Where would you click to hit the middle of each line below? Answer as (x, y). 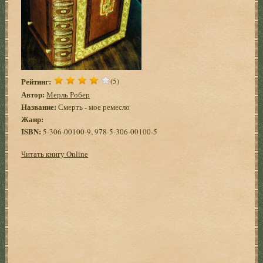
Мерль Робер (68, 94)
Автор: (33, 94)
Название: (39, 106)
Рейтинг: (36, 81)
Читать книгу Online (55, 154)
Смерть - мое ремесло (93, 107)
